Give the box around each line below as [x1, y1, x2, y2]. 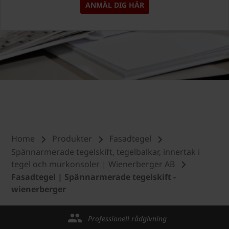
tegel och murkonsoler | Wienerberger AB [11, 158, 175, 170]
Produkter [52, 133, 92, 145]
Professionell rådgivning [88, 214, 167, 224]
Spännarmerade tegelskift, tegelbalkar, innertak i [11, 146, 200, 157]
